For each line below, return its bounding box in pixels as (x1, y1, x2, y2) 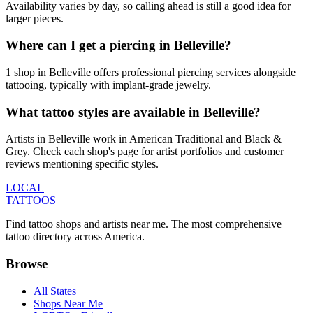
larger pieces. (6, 12, 64, 24)
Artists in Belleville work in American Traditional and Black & (6, 133, 282, 145)
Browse (6, 256, 48, 272)
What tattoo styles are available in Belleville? (6, 104, 261, 119)
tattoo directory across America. (6, 231, 145, 243)
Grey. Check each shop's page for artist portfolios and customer (6, 145, 284, 158)
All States (34, 284, 76, 297)
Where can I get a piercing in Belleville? (6, 38, 231, 53)
